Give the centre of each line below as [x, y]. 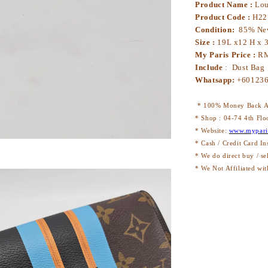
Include [210, 67]
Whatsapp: [216, 80]
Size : [206, 42]
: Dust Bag [245, 67]
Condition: [216, 29]
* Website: [212, 130]
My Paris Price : [227, 54]
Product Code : [224, 17]
